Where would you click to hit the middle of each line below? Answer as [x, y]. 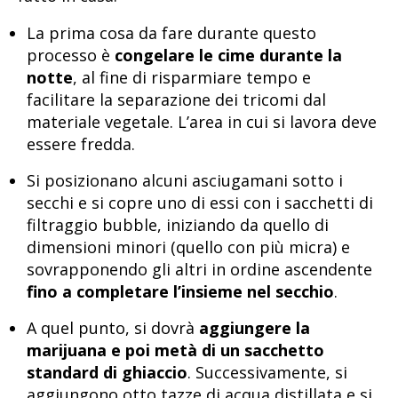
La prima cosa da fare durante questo [171, 32]
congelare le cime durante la [228, 55]
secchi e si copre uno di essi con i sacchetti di [200, 202]
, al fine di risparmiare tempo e [192, 77]
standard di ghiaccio [107, 373]
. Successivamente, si [267, 373]
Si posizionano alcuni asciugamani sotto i [185, 180]
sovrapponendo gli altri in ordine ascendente [199, 269]
